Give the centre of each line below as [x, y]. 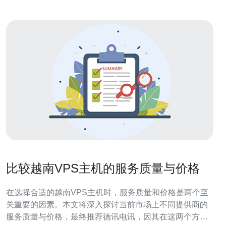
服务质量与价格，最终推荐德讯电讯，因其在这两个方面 [107, 217]
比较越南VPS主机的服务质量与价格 [103, 168]
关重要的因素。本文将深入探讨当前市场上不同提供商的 [107, 205]
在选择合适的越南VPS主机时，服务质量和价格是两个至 [107, 192]
